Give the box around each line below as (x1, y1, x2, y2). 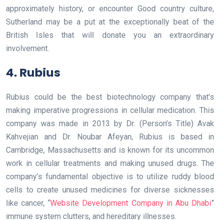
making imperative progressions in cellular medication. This (6, 105, 214, 115)
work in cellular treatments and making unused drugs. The (6, 158, 214, 168)
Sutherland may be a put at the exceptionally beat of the (6, 17, 214, 27)
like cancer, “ (6, 198, 51, 208)
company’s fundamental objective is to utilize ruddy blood (6, 171, 214, 181)
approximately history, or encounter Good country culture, (6, 3, 214, 13)
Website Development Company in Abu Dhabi (50, 198, 212, 208)
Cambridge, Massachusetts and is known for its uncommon (6, 145, 214, 155)
